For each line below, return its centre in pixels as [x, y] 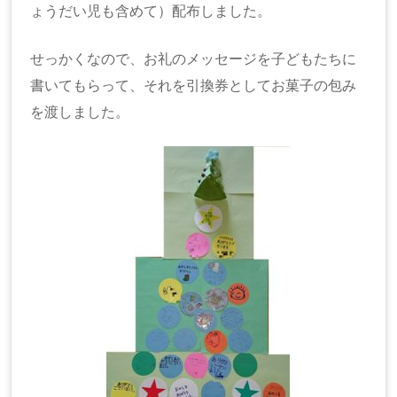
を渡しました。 [80, 112]
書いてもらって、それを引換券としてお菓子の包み [194, 86]
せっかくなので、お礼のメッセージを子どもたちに [194, 59]
